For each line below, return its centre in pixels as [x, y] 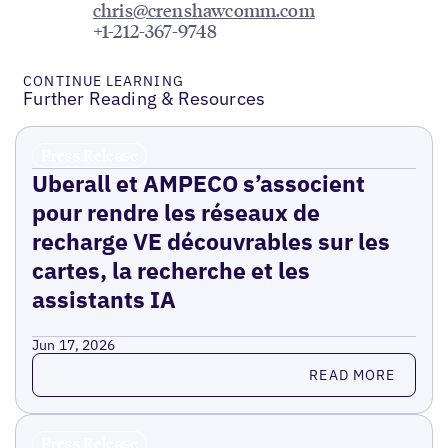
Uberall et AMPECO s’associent [198, 183]
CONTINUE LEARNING [103, 81]
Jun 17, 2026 [73, 345]
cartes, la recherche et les [170, 270]
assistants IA [103, 299]
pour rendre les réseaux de [175, 212]
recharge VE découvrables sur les [210, 241]
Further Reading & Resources [144, 99]
